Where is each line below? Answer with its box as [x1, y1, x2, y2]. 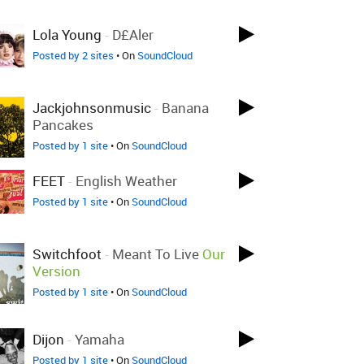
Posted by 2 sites [32, 48, 114, 63]
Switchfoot [32, 245, 102, 263]
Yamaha [75, 330, 124, 349]
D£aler [112, 25, 154, 44]
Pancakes [32, 115, 93, 134]
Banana [162, 98, 209, 117]
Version [32, 262, 80, 280]
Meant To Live [112, 245, 199, 263]
